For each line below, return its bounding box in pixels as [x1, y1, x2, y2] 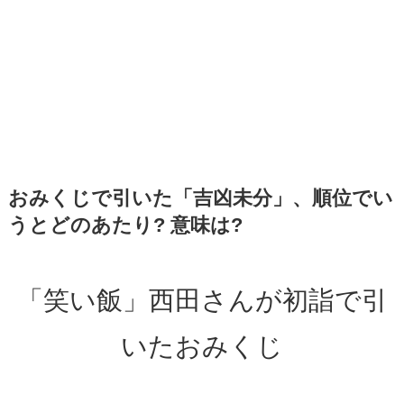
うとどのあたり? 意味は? [7, 214, 243, 236]
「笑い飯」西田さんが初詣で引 [16, 285, 388, 315]
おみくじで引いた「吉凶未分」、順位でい [7, 187, 393, 209]
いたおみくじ [121, 331, 283, 361]
